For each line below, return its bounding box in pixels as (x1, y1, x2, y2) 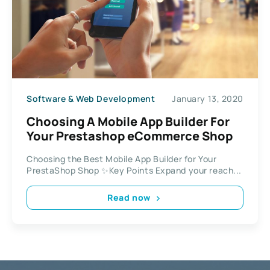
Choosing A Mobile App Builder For (27, 113, 230, 130)
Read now (107, 192, 151, 204)
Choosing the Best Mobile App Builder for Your (27, 152, 217, 165)
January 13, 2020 (172, 93, 243, 105)
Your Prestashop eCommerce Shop (27, 127, 233, 144)
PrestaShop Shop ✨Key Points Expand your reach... (27, 164, 242, 176)
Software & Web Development (27, 93, 155, 105)
